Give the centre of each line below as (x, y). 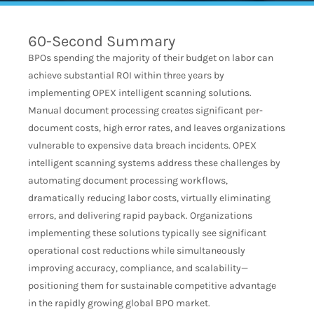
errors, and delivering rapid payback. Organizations (140, 216)
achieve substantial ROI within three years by (126, 75)
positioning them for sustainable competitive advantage (152, 286)
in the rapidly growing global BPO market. (119, 303)
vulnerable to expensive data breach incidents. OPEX (142, 145)
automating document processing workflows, (128, 180)
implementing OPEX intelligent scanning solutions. (140, 93)
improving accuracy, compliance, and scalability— (138, 268)
